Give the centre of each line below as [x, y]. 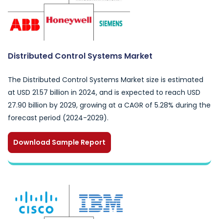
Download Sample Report [59, 142]
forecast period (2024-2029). [58, 118]
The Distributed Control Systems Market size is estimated [106, 80]
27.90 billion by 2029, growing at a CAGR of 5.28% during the [109, 105]
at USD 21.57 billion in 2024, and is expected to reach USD [104, 92]
